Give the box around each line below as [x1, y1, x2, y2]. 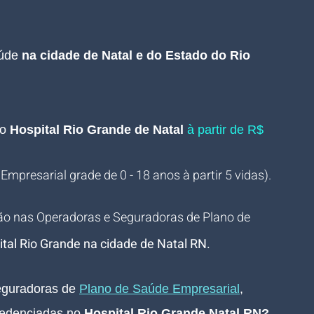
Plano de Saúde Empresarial [79, 282, 240, 296]
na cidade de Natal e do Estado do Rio [22, 48, 254, 62]
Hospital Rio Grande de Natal [10, 123, 184, 137]
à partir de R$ [184, 123, 267, 137]
